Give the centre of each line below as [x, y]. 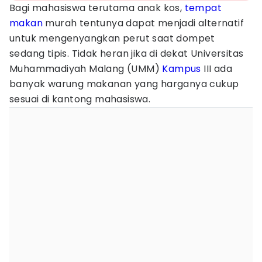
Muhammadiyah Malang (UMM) [86, 69]
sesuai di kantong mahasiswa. [80, 99]
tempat [203, 8]
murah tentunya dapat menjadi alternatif [143, 23]
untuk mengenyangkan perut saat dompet [112, 38]
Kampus [182, 69]
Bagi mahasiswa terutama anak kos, [97, 8]
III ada [217, 69]
